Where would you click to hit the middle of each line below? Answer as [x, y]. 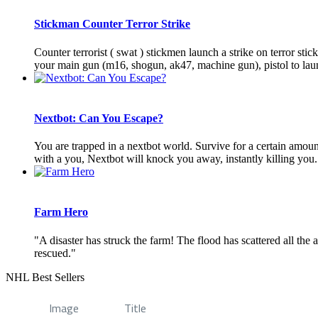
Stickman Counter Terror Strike [112, 24]
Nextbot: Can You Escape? [99, 118]
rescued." [55, 253]
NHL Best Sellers [45, 277]
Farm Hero [61, 212]
